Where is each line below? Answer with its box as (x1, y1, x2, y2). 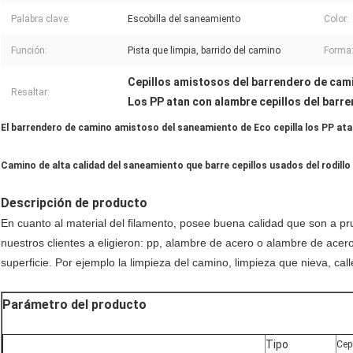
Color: (324, 13, 349, 25)
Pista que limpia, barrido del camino (128, 45, 281, 57)
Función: (11, 45, 47, 57)
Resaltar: (11, 87, 50, 98)
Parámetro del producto (2, 297, 147, 313)
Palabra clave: (11, 13, 70, 25)
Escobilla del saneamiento (128, 13, 240, 25)
